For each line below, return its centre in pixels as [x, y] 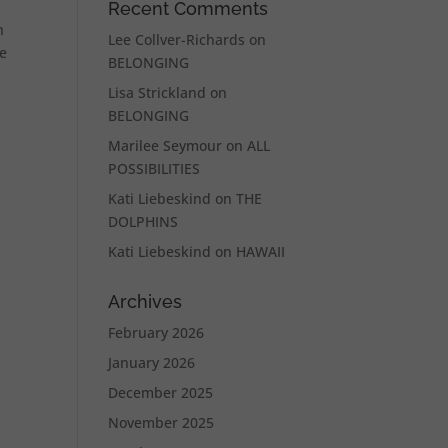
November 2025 [161, 422]
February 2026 [156, 332]
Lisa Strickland [157, 92]
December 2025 [161, 392]
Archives [145, 301]
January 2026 [152, 362]
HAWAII [261, 251]
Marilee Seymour [165, 145]
